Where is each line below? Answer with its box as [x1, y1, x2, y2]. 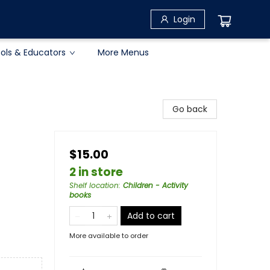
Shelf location [69, 180, 119, 190]
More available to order [69, 231, 148, 240]
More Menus [98, 46, 149, 58]
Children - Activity [123, 180, 188, 190]
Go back [172, 103, 207, 115]
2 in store [69, 164, 123, 180]
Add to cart [127, 210, 175, 222]
